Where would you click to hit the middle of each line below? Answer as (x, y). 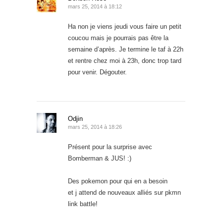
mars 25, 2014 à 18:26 (95, 127)
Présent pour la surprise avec (110, 147)
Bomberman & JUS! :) (100, 158)
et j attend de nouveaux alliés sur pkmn (124, 192)
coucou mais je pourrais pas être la (118, 38)
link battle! (83, 204)
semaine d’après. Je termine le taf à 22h (126, 49)
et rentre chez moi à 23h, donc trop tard (125, 60)
